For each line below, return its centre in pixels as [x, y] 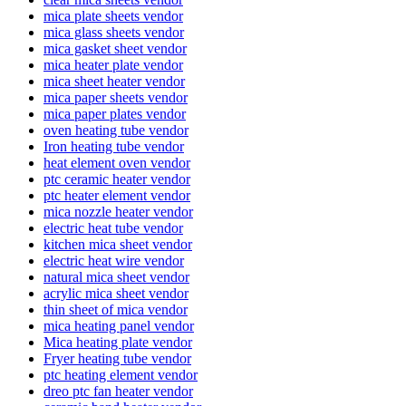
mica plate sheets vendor [113, 15]
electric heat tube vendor [113, 227]
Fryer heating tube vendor [117, 358]
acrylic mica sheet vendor [116, 293]
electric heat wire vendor [114, 260]
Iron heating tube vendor [114, 146]
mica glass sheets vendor [114, 32]
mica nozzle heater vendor [118, 211]
